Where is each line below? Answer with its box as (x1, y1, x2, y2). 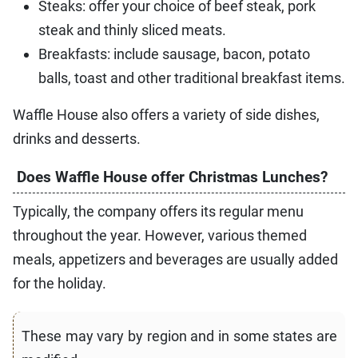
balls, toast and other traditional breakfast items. (38, 69, 345, 86)
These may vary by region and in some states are (22, 327, 337, 344)
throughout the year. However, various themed (13, 226, 307, 244)
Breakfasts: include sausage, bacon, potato (38, 45, 310, 62)
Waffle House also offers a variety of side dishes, (13, 105, 320, 123)
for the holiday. (13, 274, 106, 292)
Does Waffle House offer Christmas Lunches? (17, 167, 328, 186)
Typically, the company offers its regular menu (13, 202, 304, 220)
